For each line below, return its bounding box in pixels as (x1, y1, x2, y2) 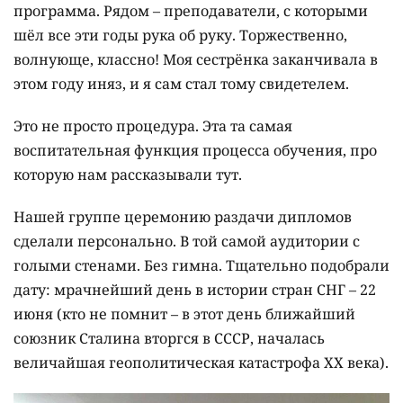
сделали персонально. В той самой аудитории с (13, 230, 360, 251)
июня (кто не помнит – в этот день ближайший (13, 303, 355, 324)
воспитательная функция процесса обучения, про (13, 139, 377, 160)
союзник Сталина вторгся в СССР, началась (13, 327, 325, 348)
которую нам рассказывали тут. (13, 164, 242, 184)
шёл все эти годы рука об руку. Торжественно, (13, 24, 347, 45)
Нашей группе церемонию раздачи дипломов (13, 206, 352, 227)
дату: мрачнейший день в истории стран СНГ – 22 (13, 279, 376, 300)
